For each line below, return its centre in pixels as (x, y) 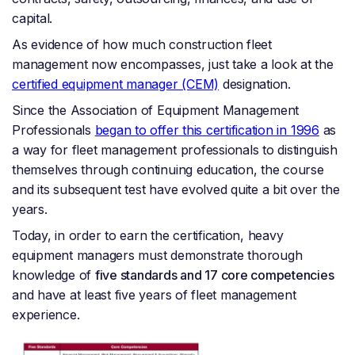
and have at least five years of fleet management (154, 295)
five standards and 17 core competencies (214, 275)
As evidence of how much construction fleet (142, 45)
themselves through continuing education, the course (168, 170)
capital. (32, 19)
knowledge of (53, 275)
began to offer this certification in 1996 (207, 130)
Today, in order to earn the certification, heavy (148, 236)
